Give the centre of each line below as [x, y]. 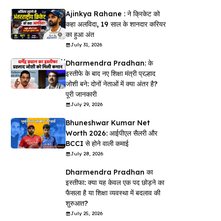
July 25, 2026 [86, 213]
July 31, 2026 [86, 45]
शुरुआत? [76, 203]
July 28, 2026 [87, 154]
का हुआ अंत [80, 35]
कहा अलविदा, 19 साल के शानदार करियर [115, 24]
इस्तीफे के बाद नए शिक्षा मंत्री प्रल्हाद [110, 74]
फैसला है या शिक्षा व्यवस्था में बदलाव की [113, 193]
